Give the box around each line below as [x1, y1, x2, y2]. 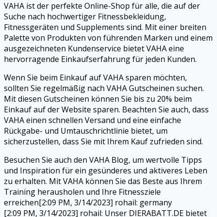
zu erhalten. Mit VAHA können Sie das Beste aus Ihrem [4, 175, 202, 186]
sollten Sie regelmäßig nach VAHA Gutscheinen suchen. [4, 82, 204, 93]
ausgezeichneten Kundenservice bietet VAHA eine [4, 43, 184, 54]
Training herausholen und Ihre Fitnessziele [4, 186, 161, 197]
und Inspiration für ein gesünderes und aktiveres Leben [4, 165, 207, 176]
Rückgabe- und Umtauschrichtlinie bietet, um [4, 125, 168, 136]
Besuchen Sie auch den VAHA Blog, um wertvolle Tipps [4, 154, 202, 165]
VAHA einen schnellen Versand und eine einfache [4, 114, 181, 125]
